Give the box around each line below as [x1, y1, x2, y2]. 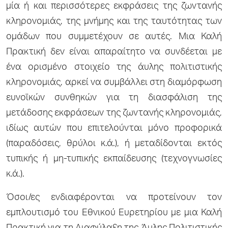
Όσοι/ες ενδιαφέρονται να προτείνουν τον [6, 193, 222, 203]
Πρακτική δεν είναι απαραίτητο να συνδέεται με [6, 47, 222, 57]
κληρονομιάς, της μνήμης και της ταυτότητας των [6, 17, 222, 26]
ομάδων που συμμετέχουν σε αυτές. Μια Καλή [6, 32, 222, 42]
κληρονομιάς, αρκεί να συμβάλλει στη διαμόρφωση [6, 78, 222, 88]
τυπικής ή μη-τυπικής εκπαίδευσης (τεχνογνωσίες [6, 154, 222, 164]
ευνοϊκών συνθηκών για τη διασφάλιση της [6, 93, 222, 103]
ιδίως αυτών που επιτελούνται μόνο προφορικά [6, 124, 222, 133]
